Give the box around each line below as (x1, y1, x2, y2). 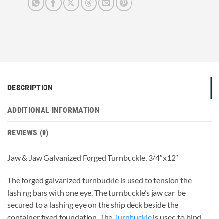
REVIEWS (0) (7, 128, 49, 138)
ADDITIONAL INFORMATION (7, 106, 100, 115)
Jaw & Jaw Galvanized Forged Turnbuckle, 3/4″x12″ (7, 153, 178, 163)
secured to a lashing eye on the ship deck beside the (7, 200, 178, 210)
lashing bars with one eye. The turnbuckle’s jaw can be (7, 188, 186, 197)
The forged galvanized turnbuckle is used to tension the (7, 175, 192, 185)
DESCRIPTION (7, 83, 53, 93)
